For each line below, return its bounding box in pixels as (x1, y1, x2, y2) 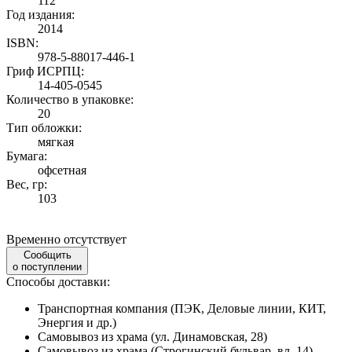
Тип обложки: (6, 120, 82, 134)
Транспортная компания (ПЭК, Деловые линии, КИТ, (38, 301, 326, 315)
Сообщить (23, 248, 71, 261)
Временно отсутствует (6, 232, 126, 246)
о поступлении (13, 260, 82, 273)
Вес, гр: (6, 177, 47, 191)
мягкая (38, 134, 74, 148)
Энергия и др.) (38, 315, 116, 329)
